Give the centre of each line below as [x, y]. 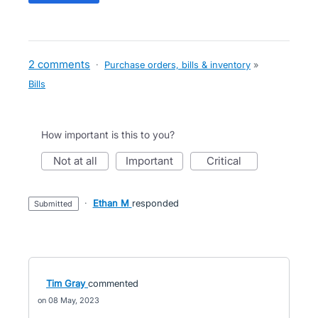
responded [155, 203]
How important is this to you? [108, 135]
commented [113, 283]
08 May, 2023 [74, 300]
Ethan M [111, 203]
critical [228, 161]
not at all [79, 161]
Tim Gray [66, 283]
